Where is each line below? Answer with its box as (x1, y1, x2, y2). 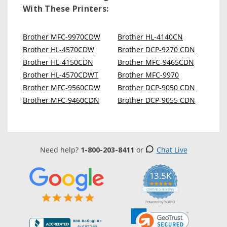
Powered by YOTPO (145, 199, 175, 204)
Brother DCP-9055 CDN (118, 95, 195, 105)
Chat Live (156, 145, 187, 155)
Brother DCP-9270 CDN (118, 45, 195, 54)
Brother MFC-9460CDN (23, 95, 99, 105)
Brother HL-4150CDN (23, 57, 93, 67)
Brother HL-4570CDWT (23, 70, 98, 80)
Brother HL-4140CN (118, 32, 183, 42)
